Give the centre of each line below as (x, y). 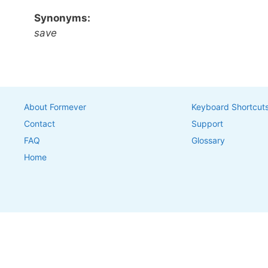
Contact (39, 124)
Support (207, 124)
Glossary (208, 141)
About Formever (55, 107)
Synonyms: (62, 18)
